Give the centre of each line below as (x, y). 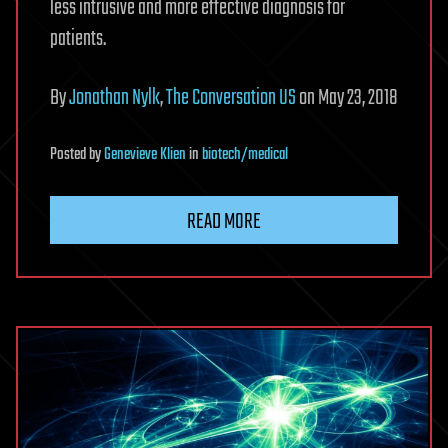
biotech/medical (245, 154)
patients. (78, 38)
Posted (69, 154)
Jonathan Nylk (114, 97)
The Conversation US (231, 97)
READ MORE (224, 221)
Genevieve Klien (145, 154)
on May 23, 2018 (347, 97)
